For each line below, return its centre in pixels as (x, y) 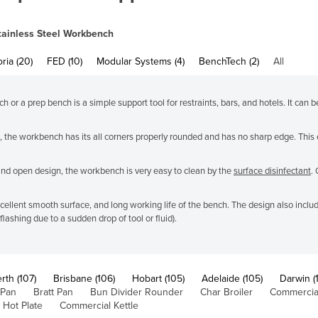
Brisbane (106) (84, 278)
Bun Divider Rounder (137, 292)
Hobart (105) (158, 278)
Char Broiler (226, 292)
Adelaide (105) (232, 278)
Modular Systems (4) (141, 61)
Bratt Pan (53, 292)
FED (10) (65, 61)
